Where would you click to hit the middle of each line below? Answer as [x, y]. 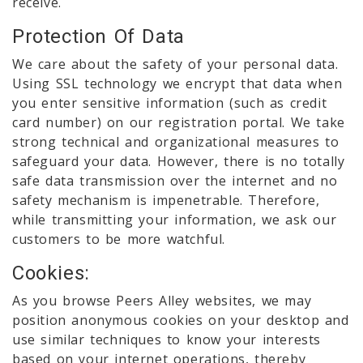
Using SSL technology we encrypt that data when [177, 83]
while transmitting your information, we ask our [175, 219]
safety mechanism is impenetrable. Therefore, [166, 200]
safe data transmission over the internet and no [175, 180]
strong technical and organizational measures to [176, 141]
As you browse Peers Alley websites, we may [162, 300]
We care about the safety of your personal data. [175, 64]
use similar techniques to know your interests [167, 339]
